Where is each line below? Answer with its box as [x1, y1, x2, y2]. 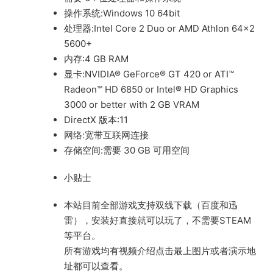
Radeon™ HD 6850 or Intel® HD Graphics [64, 83, 238, 95]
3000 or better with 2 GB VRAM [64, 98, 199, 110]
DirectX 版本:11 [64, 113, 128, 126]
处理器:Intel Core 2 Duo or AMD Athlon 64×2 [64, 22, 255, 34]
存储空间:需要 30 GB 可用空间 [64, 144, 190, 156]
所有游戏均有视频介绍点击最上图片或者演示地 [64, 244, 256, 257]
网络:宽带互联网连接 [64, 129, 149, 141]
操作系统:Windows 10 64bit [64, 7, 180, 19]
